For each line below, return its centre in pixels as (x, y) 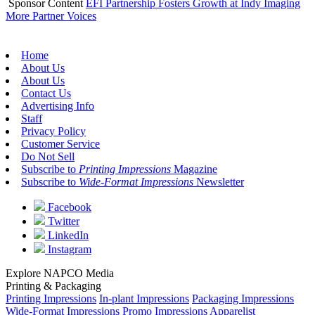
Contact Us (46, 93)
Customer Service (60, 143)
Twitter (62, 221)
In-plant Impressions (144, 298)
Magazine (194, 169)
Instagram (68, 249)
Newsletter (219, 181)
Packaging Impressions (243, 298)
